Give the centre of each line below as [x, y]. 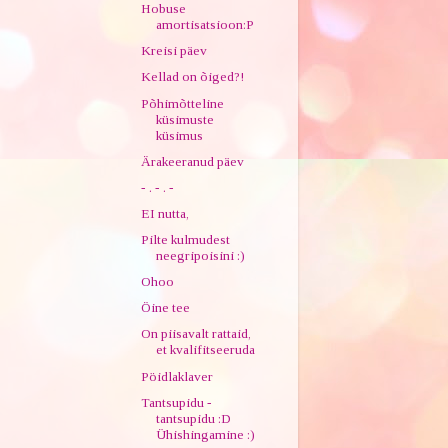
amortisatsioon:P [205, 25]
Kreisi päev [174, 51]
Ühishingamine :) [206, 434]
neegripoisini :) [201, 255]
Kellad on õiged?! [193, 77]
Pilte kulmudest [186, 239]
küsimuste [185, 119]
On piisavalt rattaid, [196, 334]
